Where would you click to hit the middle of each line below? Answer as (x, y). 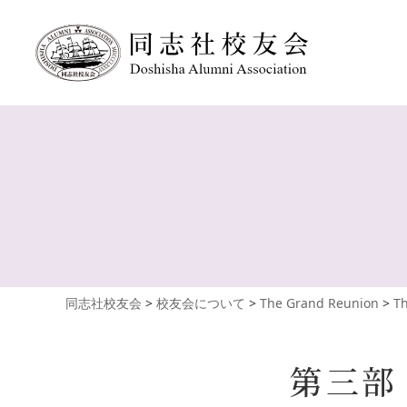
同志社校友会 (104, 303)
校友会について (201, 303)
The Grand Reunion (319, 303)
